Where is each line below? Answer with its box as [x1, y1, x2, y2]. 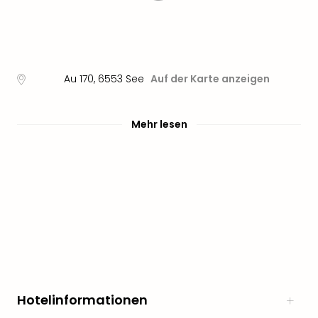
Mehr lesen [131, 117, 187, 131]
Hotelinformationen [17, 291, 148, 309]
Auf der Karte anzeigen [150, 72, 270, 86]
